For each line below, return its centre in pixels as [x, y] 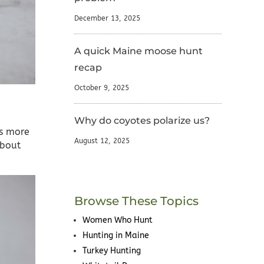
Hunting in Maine [115, 236]
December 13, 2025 [107, 19]
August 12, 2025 [102, 141]
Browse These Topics [136, 201]
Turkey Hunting [111, 251]
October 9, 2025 [101, 88]
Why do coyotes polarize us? [142, 121]
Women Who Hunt [117, 220]
